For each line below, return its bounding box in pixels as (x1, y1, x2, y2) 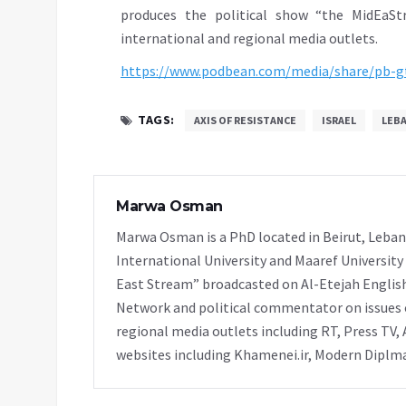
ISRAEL (321, 112, 356, 127)
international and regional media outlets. (121, 28, 378, 47)
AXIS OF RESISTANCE (193, 112, 296, 127)
